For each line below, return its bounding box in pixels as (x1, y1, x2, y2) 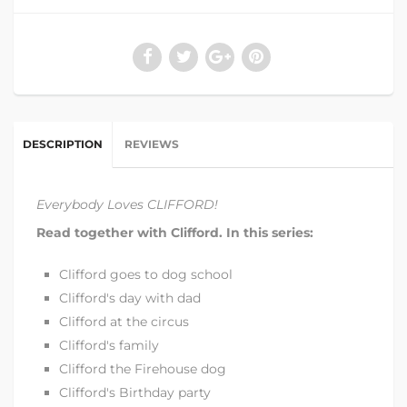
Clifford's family (59, 337, 159, 353)
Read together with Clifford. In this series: (36, 224, 313, 241)
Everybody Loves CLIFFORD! (36, 196, 218, 213)
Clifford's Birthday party (59, 384, 211, 401)
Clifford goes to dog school (59, 266, 233, 283)
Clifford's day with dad (59, 290, 201, 306)
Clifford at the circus (59, 313, 189, 330)
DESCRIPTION (23, 137, 103, 151)
